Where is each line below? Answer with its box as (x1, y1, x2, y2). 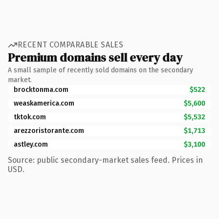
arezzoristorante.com (14, 126, 84, 135)
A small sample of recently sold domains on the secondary (8, 66, 193, 74)
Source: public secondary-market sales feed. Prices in (8, 155, 203, 165)
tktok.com (14, 112, 46, 121)
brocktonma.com (14, 85, 68, 94)
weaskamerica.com (14, 99, 74, 108)
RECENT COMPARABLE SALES (18, 40, 124, 49)
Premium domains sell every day (8, 49, 182, 66)
